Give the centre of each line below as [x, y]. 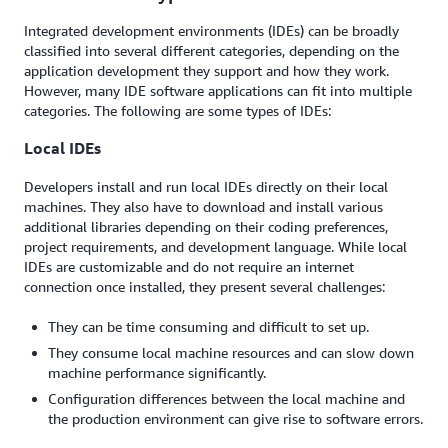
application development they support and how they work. [206, 70]
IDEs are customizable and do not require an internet [189, 266]
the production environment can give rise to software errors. [235, 418]
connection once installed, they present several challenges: [204, 286]
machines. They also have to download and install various [203, 206]
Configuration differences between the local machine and [226, 398]
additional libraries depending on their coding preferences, [206, 226]
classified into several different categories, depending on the [211, 50]
